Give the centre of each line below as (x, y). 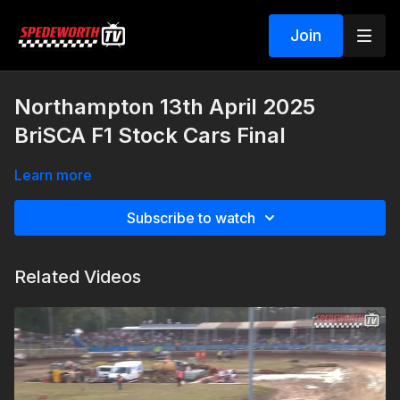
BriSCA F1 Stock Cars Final (150, 135)
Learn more (53, 175)
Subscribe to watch (191, 218)
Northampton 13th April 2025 (165, 107)
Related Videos (78, 277)
